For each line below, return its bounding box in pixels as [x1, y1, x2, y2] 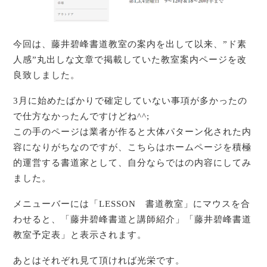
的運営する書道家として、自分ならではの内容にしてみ [13, 158, 252, 168]
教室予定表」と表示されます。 [13, 229, 147, 240]
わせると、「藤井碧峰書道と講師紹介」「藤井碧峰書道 [13, 214, 252, 224]
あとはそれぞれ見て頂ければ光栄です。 [13, 255, 185, 265]
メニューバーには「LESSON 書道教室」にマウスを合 [13, 198, 251, 209]
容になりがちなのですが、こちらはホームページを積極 [13, 142, 252, 153]
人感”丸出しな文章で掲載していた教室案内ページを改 [13, 55, 247, 65]
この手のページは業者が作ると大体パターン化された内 [13, 127, 252, 137]
